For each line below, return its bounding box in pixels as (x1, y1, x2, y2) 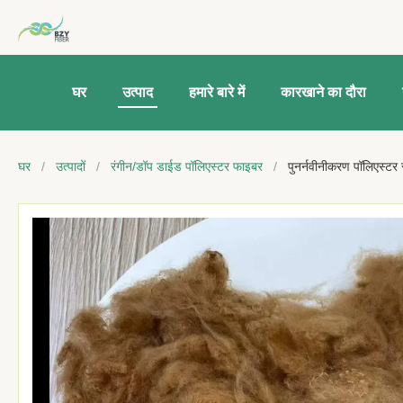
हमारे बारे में (189, 85, 245, 100)
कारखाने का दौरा (281, 85, 366, 100)
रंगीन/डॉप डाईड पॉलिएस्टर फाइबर (111, 159, 263, 174)
